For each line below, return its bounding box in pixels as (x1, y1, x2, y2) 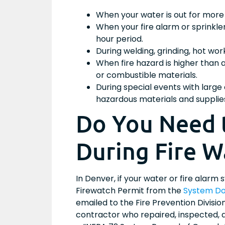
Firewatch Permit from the (76, 184, 183, 196)
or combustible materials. (96, 69, 197, 81)
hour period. (96, 33, 143, 45)
